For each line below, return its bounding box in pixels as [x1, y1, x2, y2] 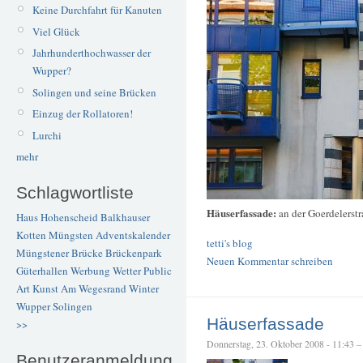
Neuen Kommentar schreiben [207, 254, 333, 269]
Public [143, 263, 172, 279]
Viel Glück [32, 23, 80, 39]
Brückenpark [105, 246, 162, 261]
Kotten [16, 228, 46, 243]
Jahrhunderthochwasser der [32, 45, 151, 61]
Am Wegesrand [61, 281, 126, 297]
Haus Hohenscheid [16, 210, 98, 225]
